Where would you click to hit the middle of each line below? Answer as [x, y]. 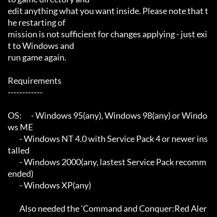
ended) [21, 174]
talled [19, 150]
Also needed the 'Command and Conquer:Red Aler [14, 209]
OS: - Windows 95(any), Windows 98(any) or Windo [15, 116]
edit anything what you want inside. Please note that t [108, 11]
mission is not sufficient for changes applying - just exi [108, 34]
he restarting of [37, 23]
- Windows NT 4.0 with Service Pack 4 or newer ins [14, 139]
